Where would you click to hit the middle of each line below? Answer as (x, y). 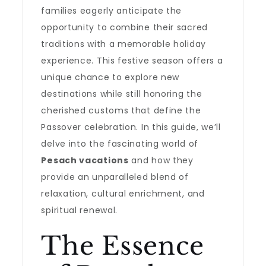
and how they (161, 160)
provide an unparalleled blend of (115, 177)
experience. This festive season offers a (132, 61)
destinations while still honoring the (122, 94)
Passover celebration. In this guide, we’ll (131, 127)
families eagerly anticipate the (112, 11)
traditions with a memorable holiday (123, 44)
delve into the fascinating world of (120, 144)
